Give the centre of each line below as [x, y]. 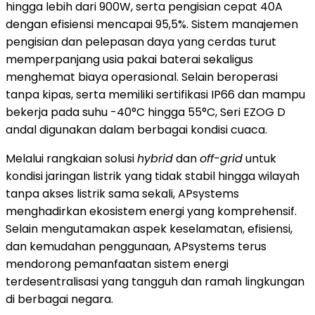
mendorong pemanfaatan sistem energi [117, 264]
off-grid [221, 158]
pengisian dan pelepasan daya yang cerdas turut [141, 41]
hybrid [155, 158]
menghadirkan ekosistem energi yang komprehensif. [151, 211]
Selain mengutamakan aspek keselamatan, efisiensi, [149, 229]
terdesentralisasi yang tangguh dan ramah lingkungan [155, 281]
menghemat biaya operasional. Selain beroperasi [142, 77]
